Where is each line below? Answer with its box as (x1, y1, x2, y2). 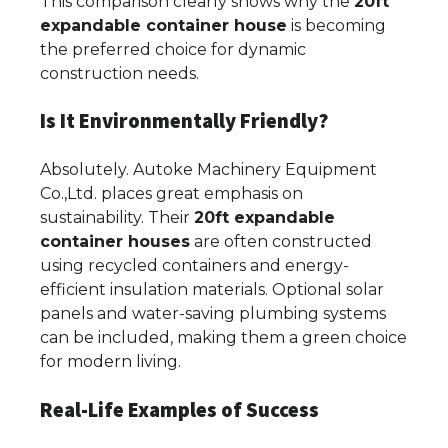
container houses (40, 232, 190, 252)
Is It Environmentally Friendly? (40, 108, 328, 135)
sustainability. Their (40, 208, 194, 228)
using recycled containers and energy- (40, 256, 349, 276)
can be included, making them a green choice (40, 328, 407, 348)
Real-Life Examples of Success (40, 396, 319, 423)
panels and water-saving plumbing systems (40, 304, 386, 324)
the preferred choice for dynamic (40, 39, 306, 59)
